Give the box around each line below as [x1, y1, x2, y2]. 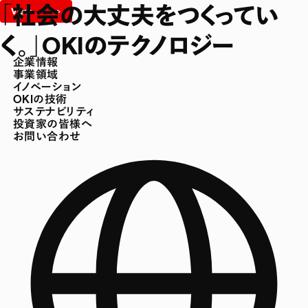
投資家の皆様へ [12, 117, 93, 131]
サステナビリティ [12, 104, 94, 118]
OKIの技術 [12, 92, 67, 106]
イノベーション [12, 80, 82, 93]
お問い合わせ [12, 129, 81, 143]
